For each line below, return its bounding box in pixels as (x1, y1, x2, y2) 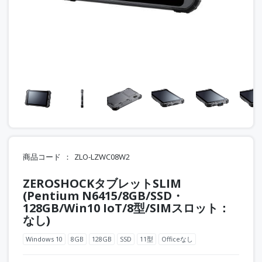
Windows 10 (26, 235, 63, 244)
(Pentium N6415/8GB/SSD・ (23, 187, 184, 204)
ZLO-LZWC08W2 (74, 151, 130, 162)
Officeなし (161, 235, 193, 244)
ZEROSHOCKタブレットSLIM (23, 175, 181, 191)
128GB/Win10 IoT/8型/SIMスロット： (23, 199, 230, 216)
